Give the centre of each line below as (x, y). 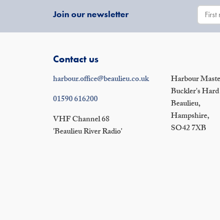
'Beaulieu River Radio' (88, 132)
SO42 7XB (188, 129)
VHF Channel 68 (81, 120)
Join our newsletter (91, 14)
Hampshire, (190, 117)
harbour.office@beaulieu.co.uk (101, 80)
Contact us (76, 59)
